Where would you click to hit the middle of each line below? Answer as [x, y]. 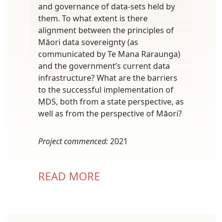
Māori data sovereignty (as [88, 42]
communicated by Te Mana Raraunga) [109, 54]
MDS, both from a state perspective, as [111, 101]
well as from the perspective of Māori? [110, 113]
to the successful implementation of [106, 89]
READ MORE [69, 176]
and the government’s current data [104, 66]
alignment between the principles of [106, 30]
